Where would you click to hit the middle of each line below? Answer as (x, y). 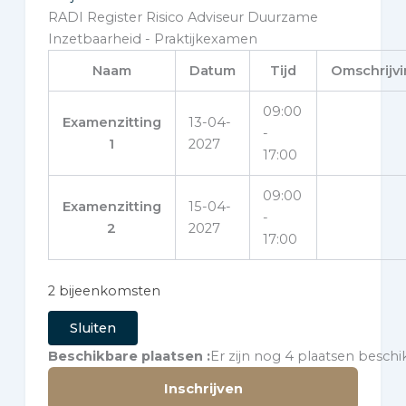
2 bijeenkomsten (104, 290)
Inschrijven (203, 388)
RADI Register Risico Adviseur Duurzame (183, 17)
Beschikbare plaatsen (125, 356)
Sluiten (92, 328)
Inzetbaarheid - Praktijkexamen (152, 39)
